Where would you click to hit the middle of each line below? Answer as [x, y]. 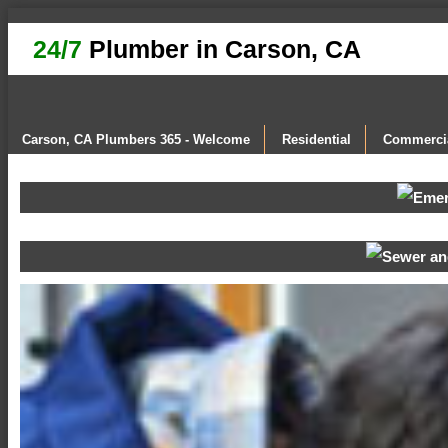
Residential [316, 139]
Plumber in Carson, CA [221, 49]
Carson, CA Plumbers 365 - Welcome [136, 139]
